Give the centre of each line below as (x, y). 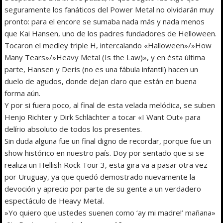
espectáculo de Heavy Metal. (55, 200)
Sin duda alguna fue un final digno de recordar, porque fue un (108, 141)
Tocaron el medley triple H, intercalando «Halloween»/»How (108, 45)
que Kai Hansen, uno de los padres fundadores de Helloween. (111, 33)
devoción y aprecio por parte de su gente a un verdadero (103, 188)
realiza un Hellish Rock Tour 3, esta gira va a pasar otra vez (106, 165)
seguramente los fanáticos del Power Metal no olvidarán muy (110, 9)
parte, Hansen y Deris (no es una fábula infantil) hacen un (102, 69)
